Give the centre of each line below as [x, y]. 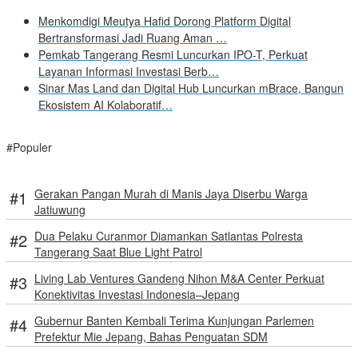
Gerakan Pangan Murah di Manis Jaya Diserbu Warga [171, 194]
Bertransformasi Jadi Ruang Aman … [133, 38]
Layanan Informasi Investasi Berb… [129, 72]
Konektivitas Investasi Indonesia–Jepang [137, 294]
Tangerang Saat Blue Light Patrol [118, 252]
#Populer [29, 147]
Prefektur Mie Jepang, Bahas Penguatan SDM [151, 337]
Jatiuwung [60, 210]
